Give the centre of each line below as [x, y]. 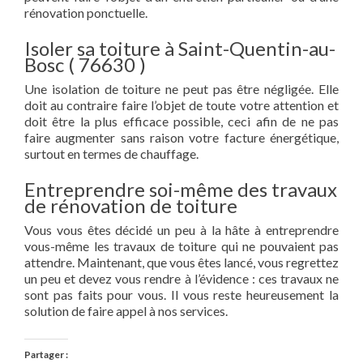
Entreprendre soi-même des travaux [181, 189]
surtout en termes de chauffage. [111, 154]
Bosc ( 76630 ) [85, 64]
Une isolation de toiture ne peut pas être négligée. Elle [181, 89]
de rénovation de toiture [131, 205]
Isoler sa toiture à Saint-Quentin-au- [180, 48]
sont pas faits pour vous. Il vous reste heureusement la [181, 295]
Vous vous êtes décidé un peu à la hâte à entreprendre [181, 230]
